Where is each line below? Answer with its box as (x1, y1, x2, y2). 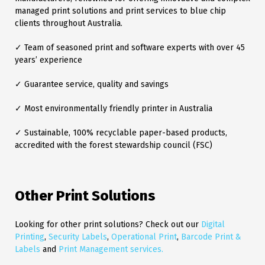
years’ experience (15, 55, 82, 66)
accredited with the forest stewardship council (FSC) (15, 140, 212, 151)
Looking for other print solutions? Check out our (15, 219, 199, 230)
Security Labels (49, 232, 107, 243)
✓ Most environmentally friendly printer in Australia (15, 104, 212, 114)
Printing (15, 232, 44, 243)
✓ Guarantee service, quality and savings (15, 79, 169, 90)
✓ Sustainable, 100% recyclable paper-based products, (15, 128, 227, 138)
